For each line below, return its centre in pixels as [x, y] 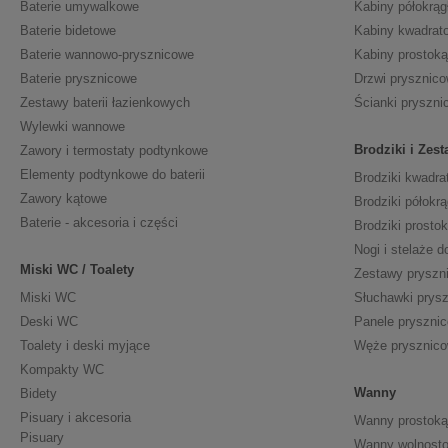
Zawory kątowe [63, 199]
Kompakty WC [62, 370]
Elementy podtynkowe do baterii [112, 175]
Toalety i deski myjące [85, 346]
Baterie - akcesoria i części [99, 223]
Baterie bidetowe [68, 31]
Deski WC [49, 322]
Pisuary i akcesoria [75, 418]
